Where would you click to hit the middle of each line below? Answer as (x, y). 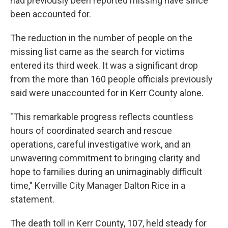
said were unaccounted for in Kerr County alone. (107, 93)
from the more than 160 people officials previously (111, 79)
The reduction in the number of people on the (101, 38)
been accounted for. (51, 14)
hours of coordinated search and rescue (91, 131)
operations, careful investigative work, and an (101, 144)
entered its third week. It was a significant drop (104, 65)
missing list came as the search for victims (97, 52)
